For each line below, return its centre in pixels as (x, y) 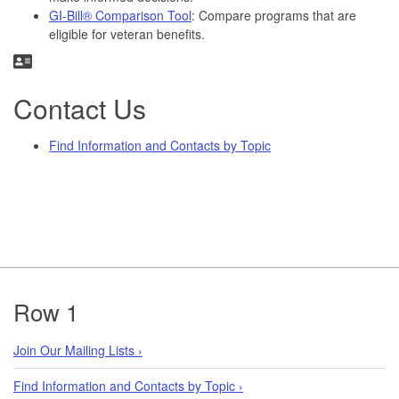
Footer (51, 295)
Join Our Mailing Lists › (78, 350)
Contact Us (80, 108)
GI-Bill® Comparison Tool (120, 15)
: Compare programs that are (274, 15)
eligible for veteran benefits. (127, 33)
